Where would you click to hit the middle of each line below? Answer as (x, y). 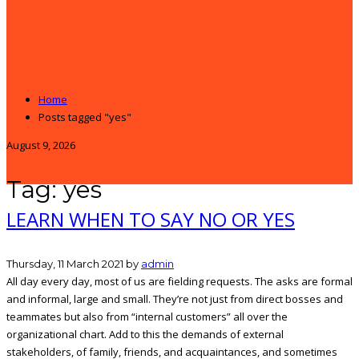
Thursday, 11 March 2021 (65, 264)
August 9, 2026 (41, 145)
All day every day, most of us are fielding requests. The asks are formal (179, 281)
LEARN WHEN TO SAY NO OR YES (151, 219)
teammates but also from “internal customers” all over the (147, 317)
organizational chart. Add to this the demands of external (145, 334)
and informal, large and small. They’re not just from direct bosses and (175, 299)
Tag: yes (54, 189)
